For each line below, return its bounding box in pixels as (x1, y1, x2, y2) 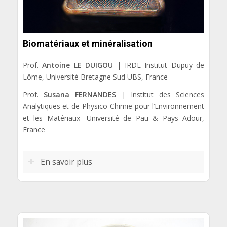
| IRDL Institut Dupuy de (113, 60, 205, 70)
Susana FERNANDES (44, 89, 116, 99)
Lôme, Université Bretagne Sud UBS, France (22, 71, 168, 82)
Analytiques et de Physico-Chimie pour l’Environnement (22, 101, 205, 111)
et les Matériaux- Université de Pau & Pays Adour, (22, 112, 205, 123)
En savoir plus (40, 156, 92, 167)
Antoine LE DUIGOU (42, 60, 113, 70)
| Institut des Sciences (116, 89, 205, 99)
